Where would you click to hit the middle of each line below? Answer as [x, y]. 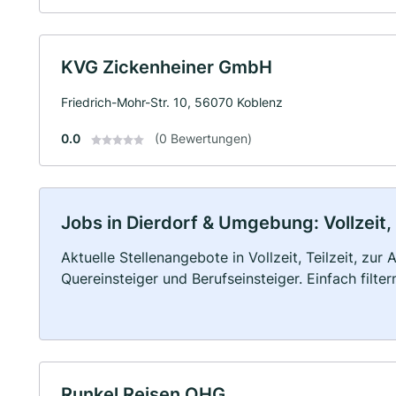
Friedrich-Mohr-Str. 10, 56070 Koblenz [172, 102]
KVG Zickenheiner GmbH [167, 67]
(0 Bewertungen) [203, 138]
